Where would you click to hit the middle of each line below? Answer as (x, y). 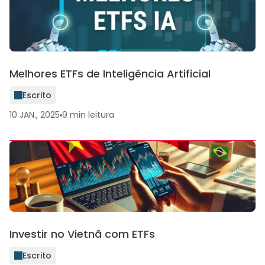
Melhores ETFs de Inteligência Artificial (110, 74)
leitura (101, 115)
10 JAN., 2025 (35, 115)
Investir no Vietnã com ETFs (82, 234)
